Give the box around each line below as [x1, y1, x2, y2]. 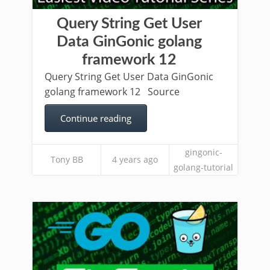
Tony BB [50, 154, 83, 165]
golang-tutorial [174, 162, 233, 173]
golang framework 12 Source [45, 85, 180, 98]
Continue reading [60, 112, 131, 124]
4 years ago [112, 154, 158, 165]
